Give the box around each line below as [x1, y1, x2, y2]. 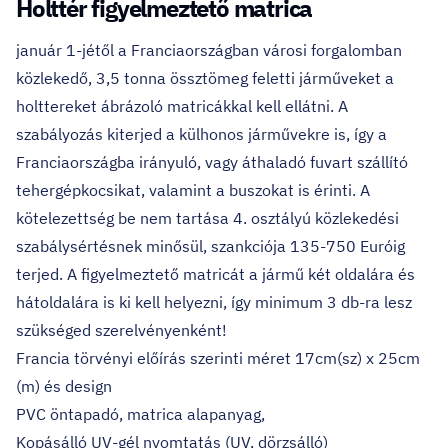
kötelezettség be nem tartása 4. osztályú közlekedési [16, 208, 399, 228]
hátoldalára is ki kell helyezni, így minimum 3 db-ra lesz [16, 292, 412, 312]
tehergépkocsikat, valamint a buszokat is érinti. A [16, 180, 370, 200]
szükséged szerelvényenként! [16, 320, 227, 340]
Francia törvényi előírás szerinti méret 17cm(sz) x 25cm [16, 348, 420, 368]
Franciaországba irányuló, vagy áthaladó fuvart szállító [16, 152, 408, 172]
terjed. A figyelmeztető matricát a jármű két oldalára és [16, 264, 415, 284]
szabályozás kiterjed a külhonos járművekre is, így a [16, 124, 387, 144]
